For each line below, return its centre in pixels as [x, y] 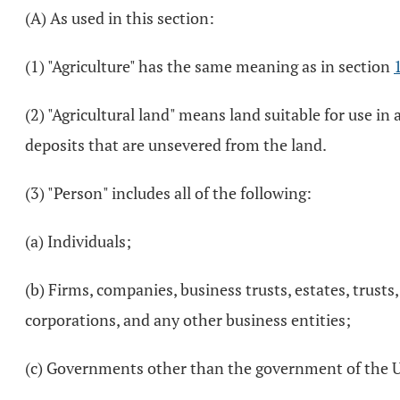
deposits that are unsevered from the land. [176, 145]
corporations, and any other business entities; [188, 320]
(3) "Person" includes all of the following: [168, 193]
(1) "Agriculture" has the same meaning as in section [209, 66]
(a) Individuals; [78, 241]
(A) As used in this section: [120, 18]
